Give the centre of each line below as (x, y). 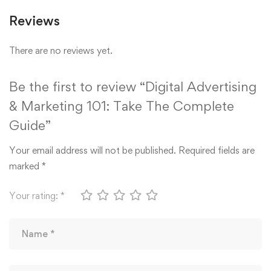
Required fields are (217, 150)
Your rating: (35, 195)
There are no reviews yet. (61, 50)
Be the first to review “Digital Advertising (133, 86)
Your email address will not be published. (93, 150)
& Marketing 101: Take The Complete (122, 106)
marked (25, 166)
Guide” (30, 125)
